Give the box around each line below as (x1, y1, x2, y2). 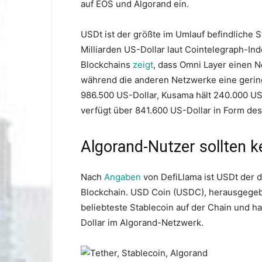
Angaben (104, 171, 141, 182)
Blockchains (81, 59, 133, 70)
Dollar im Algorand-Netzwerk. (81, 217, 204, 228)
